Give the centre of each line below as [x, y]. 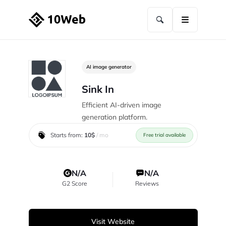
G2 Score [75, 183]
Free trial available [164, 135]
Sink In [98, 89]
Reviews [147, 183]
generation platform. [114, 117]
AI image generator [109, 67]
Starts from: [67, 135]
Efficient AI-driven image [121, 105]
